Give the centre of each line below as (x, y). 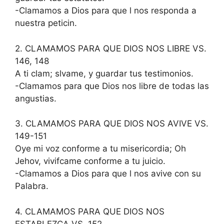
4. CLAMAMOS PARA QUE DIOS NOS (90, 211)
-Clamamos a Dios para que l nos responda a (106, 10)
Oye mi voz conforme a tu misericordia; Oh (100, 148)
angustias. (36, 98)
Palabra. (32, 186)
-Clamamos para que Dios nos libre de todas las (112, 86)
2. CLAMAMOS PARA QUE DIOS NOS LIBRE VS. (111, 48)
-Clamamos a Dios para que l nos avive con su (108, 173)
